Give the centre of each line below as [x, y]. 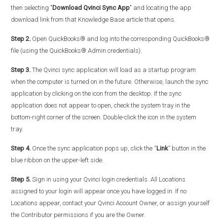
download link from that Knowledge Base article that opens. [93, 20]
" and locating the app [161, 8]
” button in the [187, 148]
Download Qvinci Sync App [91, 8]
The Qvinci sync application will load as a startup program [113, 70]
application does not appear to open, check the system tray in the [101, 106]
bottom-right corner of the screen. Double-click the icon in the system [104, 117]
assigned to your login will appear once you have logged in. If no [99, 191]
